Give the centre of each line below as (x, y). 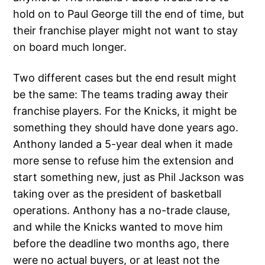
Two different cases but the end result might (125, 77)
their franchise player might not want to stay (126, 30)
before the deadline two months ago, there (121, 243)
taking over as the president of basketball (117, 193)
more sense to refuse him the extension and (124, 160)
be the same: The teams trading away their (121, 94)
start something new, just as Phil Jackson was (129, 177)
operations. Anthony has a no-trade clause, (122, 210)
